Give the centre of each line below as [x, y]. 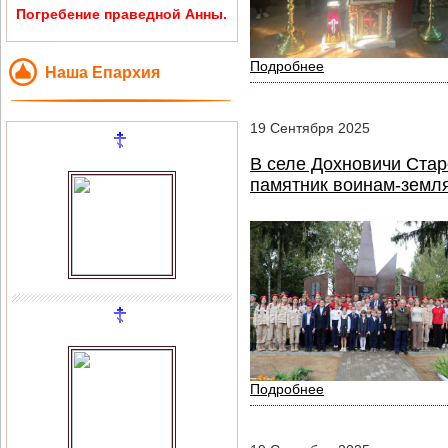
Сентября [302, 128]
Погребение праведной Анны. [122, 14]
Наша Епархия [102, 72]
